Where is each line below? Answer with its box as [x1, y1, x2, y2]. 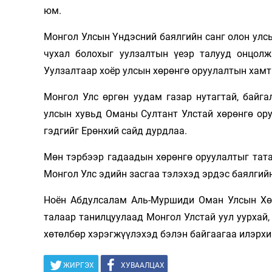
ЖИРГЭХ [63, 260, 94, 270]
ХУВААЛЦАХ [121, 260, 165, 270]
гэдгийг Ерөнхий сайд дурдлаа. [44, 124, 187, 137]
